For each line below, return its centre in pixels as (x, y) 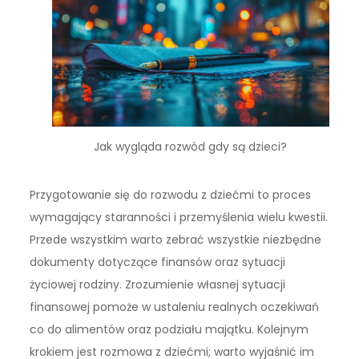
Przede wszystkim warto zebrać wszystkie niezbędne (176, 240)
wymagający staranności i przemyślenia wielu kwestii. (179, 218)
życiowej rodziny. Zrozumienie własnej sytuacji (158, 285)
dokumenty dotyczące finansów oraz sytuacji (158, 262)
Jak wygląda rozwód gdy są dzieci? (191, 146)
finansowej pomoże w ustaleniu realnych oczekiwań (175, 307)
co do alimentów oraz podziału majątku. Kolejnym (169, 330)
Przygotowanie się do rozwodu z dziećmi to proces (171, 195)
